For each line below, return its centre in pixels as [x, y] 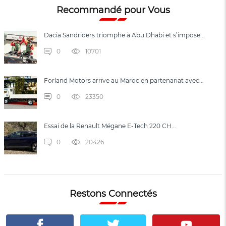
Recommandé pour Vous [113, 10]
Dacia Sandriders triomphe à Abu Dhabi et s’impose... [124, 35]
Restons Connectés [113, 193]
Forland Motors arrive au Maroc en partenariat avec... [124, 80]
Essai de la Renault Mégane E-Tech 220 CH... [110, 126]
